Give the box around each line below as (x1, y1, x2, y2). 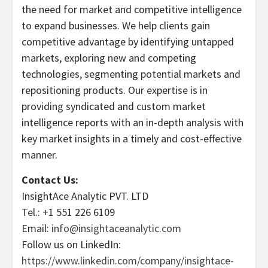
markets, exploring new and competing (22, 51, 196, 65)
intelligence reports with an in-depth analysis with (22, 115, 243, 129)
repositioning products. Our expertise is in (22, 83, 208, 97)
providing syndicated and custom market (22, 99, 206, 113)
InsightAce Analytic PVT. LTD (22, 189, 148, 203)
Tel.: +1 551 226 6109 (22, 205, 115, 219)
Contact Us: (22, 173, 78, 187)
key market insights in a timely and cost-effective (22, 132, 242, 145)
